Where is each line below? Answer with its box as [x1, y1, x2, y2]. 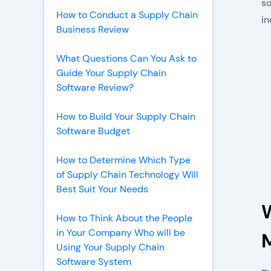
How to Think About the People [56, 212, 192, 224]
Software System [56, 255, 131, 268]
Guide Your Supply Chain [56, 67, 166, 79]
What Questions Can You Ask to [56, 52, 197, 65]
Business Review [56, 23, 129, 36]
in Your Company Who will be [56, 226, 185, 239]
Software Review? [56, 81, 134, 94]
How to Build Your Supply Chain [56, 110, 195, 123]
